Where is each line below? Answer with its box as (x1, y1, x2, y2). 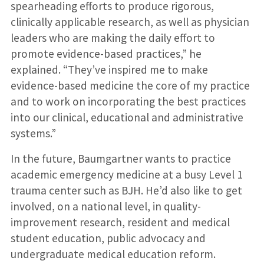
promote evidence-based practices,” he (10, 47, 202, 61)
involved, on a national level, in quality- (10, 199, 201, 214)
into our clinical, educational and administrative (10, 110, 243, 125)
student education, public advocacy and (10, 231, 206, 246)
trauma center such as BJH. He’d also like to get (10, 183, 242, 198)
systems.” (10, 126, 56, 141)
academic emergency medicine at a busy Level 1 (10, 167, 243, 182)
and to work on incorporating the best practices (10, 94, 246, 109)
